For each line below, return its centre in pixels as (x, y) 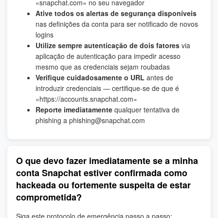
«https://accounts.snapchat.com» (86, 99)
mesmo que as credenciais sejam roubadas (103, 67)
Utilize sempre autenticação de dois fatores (108, 45)
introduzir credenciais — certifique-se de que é (107, 88)
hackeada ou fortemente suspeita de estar (103, 185)
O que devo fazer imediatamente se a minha (107, 161)
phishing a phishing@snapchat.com (90, 120)
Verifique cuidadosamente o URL (90, 78)
